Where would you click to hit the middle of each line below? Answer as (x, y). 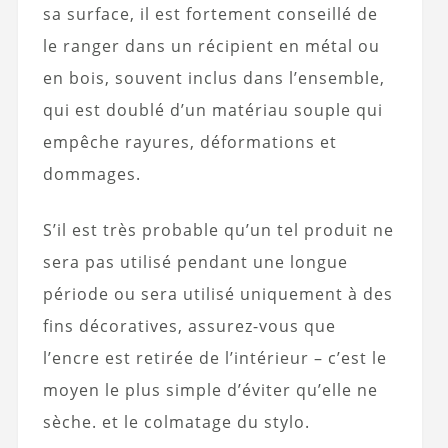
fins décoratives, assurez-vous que (189, 326)
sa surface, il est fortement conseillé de (210, 14)
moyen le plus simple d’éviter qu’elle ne (210, 390)
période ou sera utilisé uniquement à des (217, 294)
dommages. (91, 174)
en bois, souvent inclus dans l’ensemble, (213, 78)
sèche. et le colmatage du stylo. (176, 422)
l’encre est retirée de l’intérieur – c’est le (214, 358)
